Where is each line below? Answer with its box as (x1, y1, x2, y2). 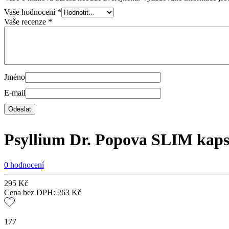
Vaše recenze (4, 17, 48, 26)
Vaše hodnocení (4, 7, 57, 16)
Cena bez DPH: (4, 188, 57, 197)
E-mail (4, 88, 26, 97)
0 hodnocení (4, 160, 44, 169)
